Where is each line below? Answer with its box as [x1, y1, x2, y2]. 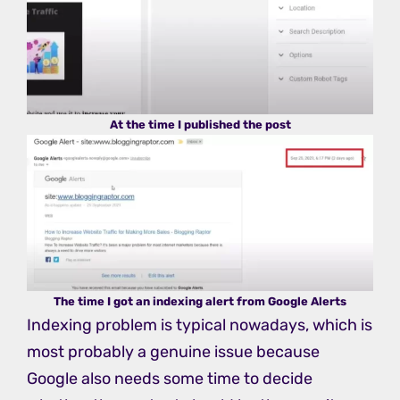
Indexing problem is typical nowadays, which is [27, 314, 372, 335]
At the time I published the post [109, 117, 291, 131]
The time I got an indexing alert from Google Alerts [54, 294, 346, 308]
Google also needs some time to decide [27, 368, 312, 388]
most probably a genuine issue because [27, 341, 320, 362]
